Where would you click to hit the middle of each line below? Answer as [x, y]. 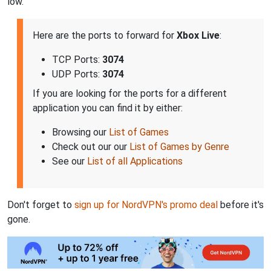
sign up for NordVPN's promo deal [146, 205]
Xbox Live [198, 36]
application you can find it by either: [108, 108]
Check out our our [91, 147]
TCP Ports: [77, 60]
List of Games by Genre [179, 147]
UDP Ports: [77, 74]
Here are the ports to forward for [105, 36]
